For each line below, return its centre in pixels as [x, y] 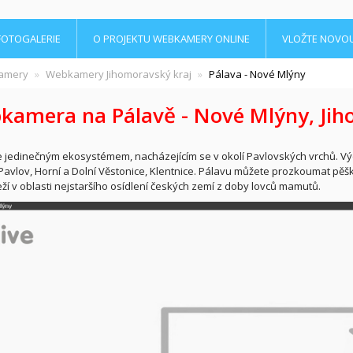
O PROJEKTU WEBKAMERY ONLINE [171, 39]
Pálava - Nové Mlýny [257, 74]
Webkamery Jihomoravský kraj [118, 74]
